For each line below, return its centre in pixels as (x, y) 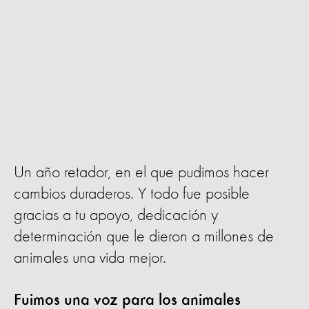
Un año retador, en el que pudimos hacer (141, 173)
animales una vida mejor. (90, 258)
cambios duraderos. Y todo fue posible (132, 194)
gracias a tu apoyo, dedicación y (116, 216)
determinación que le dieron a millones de (144, 237)
